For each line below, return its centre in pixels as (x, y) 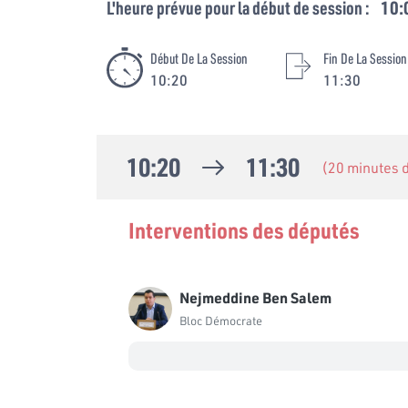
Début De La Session (199, 58)
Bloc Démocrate (221, 321)
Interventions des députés (244, 230)
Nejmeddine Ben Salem (255, 297)
